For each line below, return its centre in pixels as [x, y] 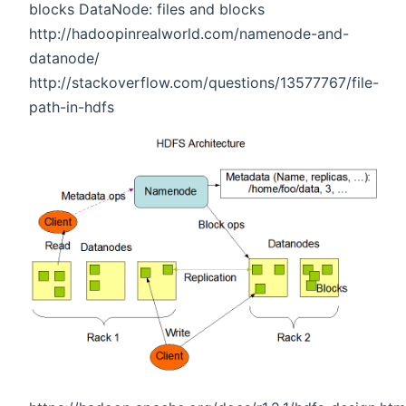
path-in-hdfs [72, 107]
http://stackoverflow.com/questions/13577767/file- [204, 83]
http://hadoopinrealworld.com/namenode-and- [189, 34]
